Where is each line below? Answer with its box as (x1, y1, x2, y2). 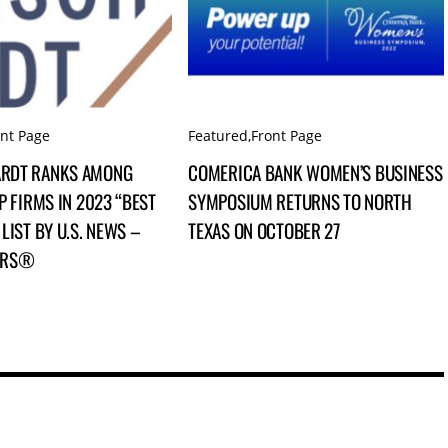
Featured (188, 125, 249, 145)
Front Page (251, 125, 323, 145)
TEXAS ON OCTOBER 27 (188, 216, 340, 246)
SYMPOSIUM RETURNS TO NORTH (188, 187, 412, 217)
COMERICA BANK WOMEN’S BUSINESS (188, 158, 443, 188)
